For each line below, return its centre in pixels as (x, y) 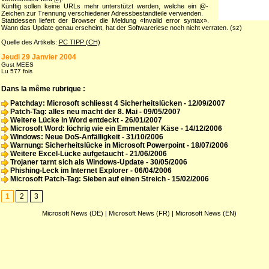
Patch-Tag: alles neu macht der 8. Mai (73, 112)
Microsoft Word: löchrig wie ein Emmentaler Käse (93, 129)
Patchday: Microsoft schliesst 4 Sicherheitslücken (95, 104)
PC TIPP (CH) (79, 42)
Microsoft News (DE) (73, 213)
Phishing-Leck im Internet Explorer (68, 171)
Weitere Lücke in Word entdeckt (63, 120)
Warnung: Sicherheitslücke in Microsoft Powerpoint (96, 146)
